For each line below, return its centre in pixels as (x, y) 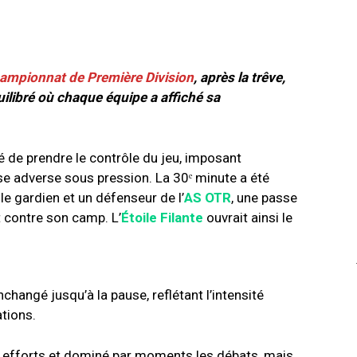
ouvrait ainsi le (248, 218)
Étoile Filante (162, 218)
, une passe (264, 198)
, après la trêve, (239, 78)
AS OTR (208, 198)
